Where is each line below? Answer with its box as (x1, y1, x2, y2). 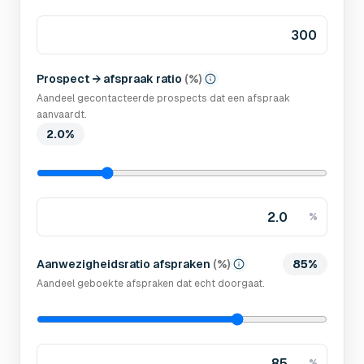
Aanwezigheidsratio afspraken (37, 258, 210, 271)
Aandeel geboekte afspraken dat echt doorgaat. (37, 278, 265, 289)
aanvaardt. (37, 109, 87, 120)
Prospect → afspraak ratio (37, 72, 182, 85)
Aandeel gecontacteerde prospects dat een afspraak (37, 93, 290, 104)
